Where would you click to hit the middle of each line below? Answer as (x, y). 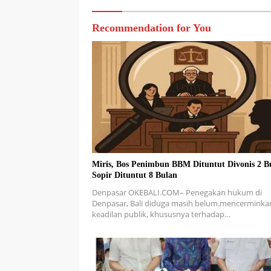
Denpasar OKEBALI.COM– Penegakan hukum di (177, 193)
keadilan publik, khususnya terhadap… (161, 214)
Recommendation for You (152, 28)
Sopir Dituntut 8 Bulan (135, 175)
